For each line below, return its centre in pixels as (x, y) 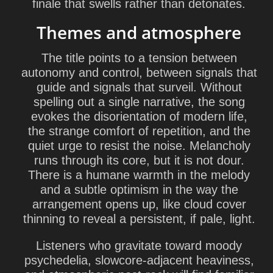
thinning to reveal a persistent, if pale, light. (139, 219)
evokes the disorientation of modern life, (139, 116)
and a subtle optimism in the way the (139, 190)
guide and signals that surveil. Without (139, 87)
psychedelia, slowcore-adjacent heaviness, (139, 260)
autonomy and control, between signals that (139, 73)
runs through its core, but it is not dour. (139, 160)
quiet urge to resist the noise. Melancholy (139, 146)
